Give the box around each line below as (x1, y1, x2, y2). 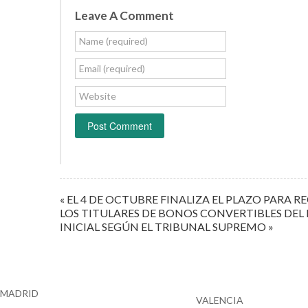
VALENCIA (196, 294, 243, 306)
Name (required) (79, 35, 148, 47)
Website (79, 90, 116, 102)
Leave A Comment (75, 8, 174, 23)
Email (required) (79, 63, 145, 75)
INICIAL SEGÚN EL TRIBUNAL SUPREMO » (60, 219, 274, 233)
